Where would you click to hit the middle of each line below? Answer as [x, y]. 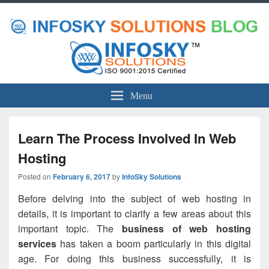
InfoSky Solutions [152, 177]
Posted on [35, 177]
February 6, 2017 [82, 177]
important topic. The [70, 229]
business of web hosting [186, 229]
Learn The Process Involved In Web [127, 138]
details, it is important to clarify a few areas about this [134, 214]
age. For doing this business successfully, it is [134, 259]
